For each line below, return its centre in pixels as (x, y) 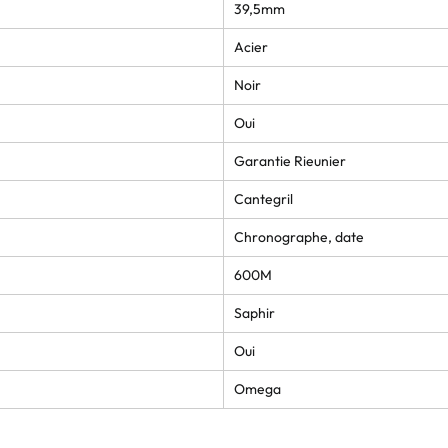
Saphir (254, 312)
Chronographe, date (299, 236)
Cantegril (263, 198)
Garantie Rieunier (290, 160)
